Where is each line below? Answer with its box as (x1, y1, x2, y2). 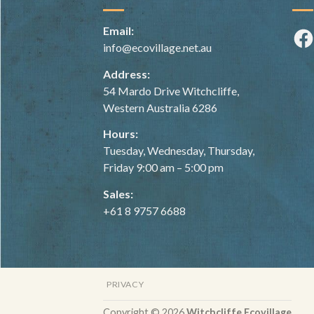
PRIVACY (107, 279, 144, 290)
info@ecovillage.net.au (103, 41, 212, 55)
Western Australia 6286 (103, 100, 219, 114)
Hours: (103, 127, 138, 141)
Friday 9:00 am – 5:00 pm (103, 161, 226, 175)
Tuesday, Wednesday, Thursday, (103, 144, 254, 158)
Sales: (103, 186, 133, 200)
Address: (103, 67, 152, 81)
